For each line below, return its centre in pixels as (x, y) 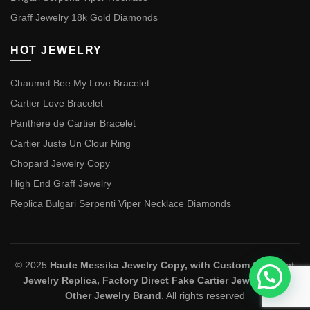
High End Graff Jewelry (61, 184)
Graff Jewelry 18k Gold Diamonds (84, 18)
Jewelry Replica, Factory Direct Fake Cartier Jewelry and (155, 281)
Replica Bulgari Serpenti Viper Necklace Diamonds (121, 204)
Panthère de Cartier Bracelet (73, 124)
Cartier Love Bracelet (57, 103)
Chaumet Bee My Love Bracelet (80, 83)
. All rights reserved (203, 296)
